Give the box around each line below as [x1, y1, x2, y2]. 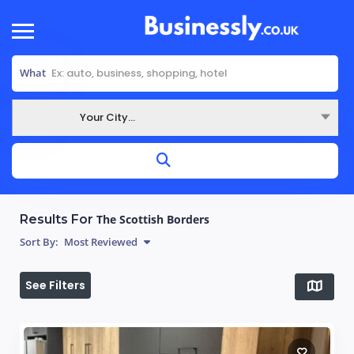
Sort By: [20, 234, 58, 249]
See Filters [25, 277, 85, 293]
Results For [20, 211, 96, 227]
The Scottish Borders [96, 211, 209, 227]
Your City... [80, 109, 135, 125]
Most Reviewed [62, 234, 137, 249]
